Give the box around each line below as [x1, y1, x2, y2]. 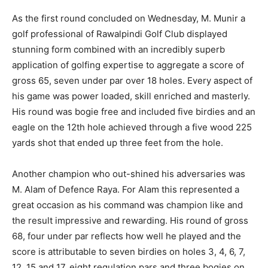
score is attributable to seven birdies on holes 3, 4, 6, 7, [12, 246, 245, 257]
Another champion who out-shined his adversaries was [12, 168, 245, 179]
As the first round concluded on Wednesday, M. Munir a [12, 13, 245, 24]
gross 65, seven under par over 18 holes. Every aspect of [12, 75, 252, 86]
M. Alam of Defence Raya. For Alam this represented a [12, 184, 239, 195]
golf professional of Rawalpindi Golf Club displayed [12, 28, 227, 39]
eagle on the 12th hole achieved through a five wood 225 [12, 121, 252, 133]
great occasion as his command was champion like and [12, 199, 243, 211]
